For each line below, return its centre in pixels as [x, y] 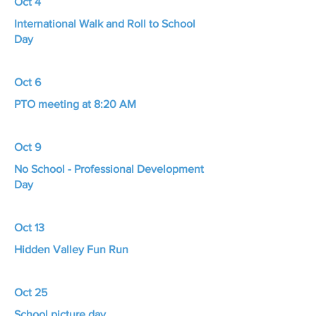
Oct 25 [31, 292]
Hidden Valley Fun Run [71, 249]
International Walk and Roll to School [105, 24]
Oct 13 [29, 227]
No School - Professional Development [109, 169]
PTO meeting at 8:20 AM [75, 104]
